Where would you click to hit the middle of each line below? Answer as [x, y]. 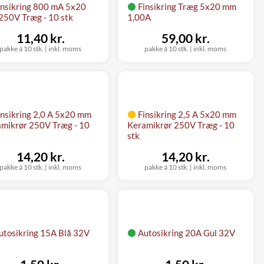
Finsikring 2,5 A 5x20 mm [187, 114]
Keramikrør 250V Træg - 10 [181, 125]
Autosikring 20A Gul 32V [186, 232]
